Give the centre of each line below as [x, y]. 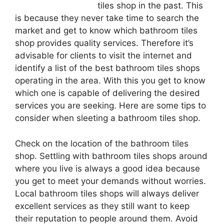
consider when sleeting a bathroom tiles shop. [108, 118]
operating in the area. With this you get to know [110, 80]
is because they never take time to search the [107, 18]
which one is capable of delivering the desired [107, 93]
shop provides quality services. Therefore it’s [104, 43]
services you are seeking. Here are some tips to [110, 105]
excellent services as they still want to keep [102, 206]
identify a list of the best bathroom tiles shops [107, 68]
